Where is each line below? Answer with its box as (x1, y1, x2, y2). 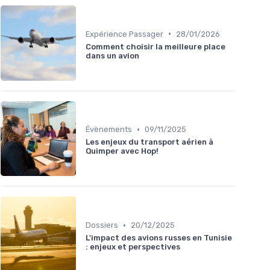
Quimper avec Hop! (86, 146, 159, 156)
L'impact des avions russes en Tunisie (86, 233, 232, 243)
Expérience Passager (86, 29, 163, 39)
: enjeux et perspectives (86, 242, 180, 252)
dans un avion (86, 51, 139, 60)
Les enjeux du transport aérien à (86, 137, 213, 147)
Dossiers (86, 221, 118, 230)
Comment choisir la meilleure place (86, 42, 225, 51)
